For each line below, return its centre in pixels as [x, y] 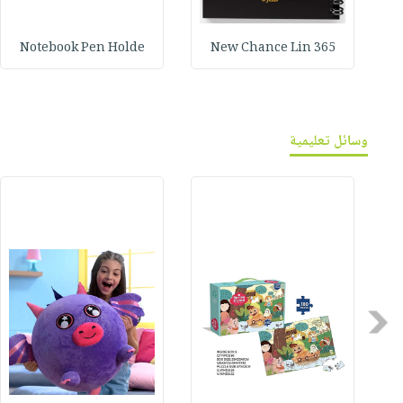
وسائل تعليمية [329, 142]
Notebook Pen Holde [82, 49]
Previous [361, 322]
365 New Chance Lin [324, 49]
